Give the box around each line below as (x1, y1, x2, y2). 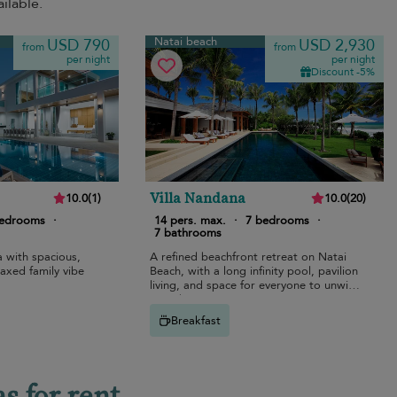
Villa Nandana (150, 188, 246, 208)
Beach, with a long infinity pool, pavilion (150, 263, 359, 280)
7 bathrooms (154, 225, 222, 242)
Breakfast (171, 312, 222, 329)
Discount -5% (310, 65, 375, 79)
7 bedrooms (245, 213, 310, 230)
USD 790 (47, 35, 111, 57)
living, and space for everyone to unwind (150, 277, 362, 294)
